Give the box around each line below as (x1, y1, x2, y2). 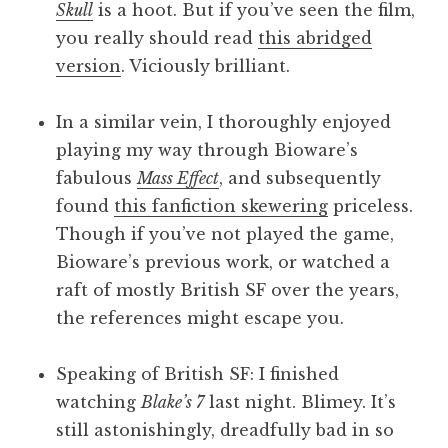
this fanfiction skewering (114, 196, 328, 217)
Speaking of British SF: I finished (56, 364, 339, 385)
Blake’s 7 (141, 392, 204, 413)
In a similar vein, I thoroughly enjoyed (56, 112, 391, 133)
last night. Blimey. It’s (204, 392, 396, 413)
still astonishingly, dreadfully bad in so (56, 420, 394, 441)
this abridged (258, 28, 372, 49)
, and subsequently (219, 168, 381, 189)
